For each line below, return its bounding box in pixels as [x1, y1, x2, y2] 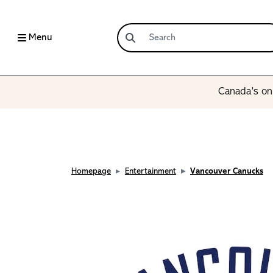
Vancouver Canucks [190, 167, 263, 176]
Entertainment [125, 167, 176, 176]
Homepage [71, 167, 111, 176]
